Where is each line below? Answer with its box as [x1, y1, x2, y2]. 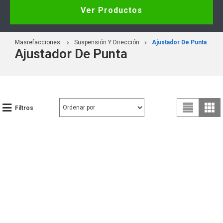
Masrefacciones [15, 38, 60, 46]
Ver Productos [81, 5, 142, 15]
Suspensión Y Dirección [74, 38, 139, 46]
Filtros [15, 104, 33, 111]
